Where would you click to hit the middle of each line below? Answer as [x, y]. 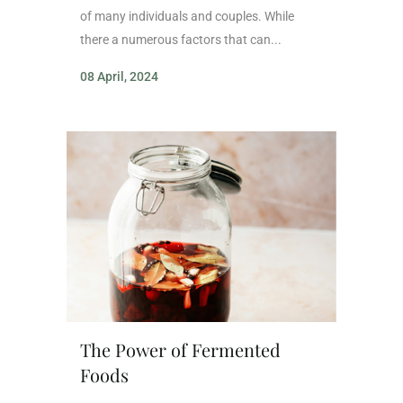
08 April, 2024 [119, 76]
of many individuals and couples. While [187, 16]
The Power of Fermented [180, 350]
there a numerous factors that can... [181, 39]
